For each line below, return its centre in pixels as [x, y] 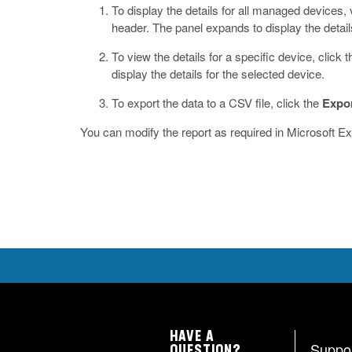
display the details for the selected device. [218, 73]
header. [132, 27]
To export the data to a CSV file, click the [217, 103]
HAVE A [192, 337]
